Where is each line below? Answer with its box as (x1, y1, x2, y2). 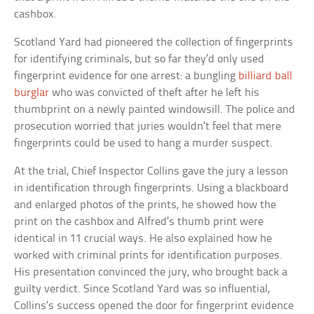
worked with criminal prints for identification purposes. (14, 250, 283, 262)
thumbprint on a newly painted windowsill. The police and (14, 104, 296, 116)
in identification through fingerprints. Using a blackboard (14, 182, 289, 195)
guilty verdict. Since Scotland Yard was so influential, (14, 283, 271, 296)
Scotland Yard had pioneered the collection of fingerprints (14, 36, 294, 49)
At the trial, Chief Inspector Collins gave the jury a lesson (14, 165, 289, 178)
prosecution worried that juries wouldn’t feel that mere (14, 121, 282, 133)
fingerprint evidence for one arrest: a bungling (14, 70, 239, 83)
